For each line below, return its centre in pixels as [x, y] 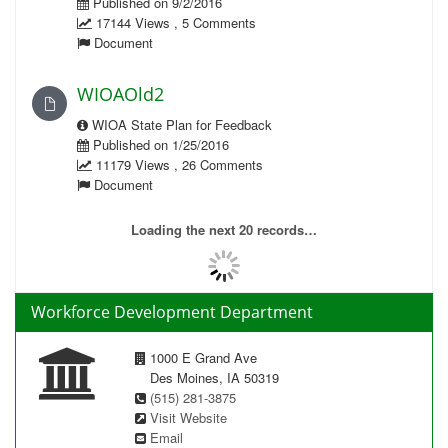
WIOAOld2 [120, 94]
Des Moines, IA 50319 [214, 377]
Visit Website [188, 417]
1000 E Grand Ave [201, 357]
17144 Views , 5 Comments [174, 22]
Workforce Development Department [172, 312]
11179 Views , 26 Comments [177, 164]
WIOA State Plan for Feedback [180, 124]
